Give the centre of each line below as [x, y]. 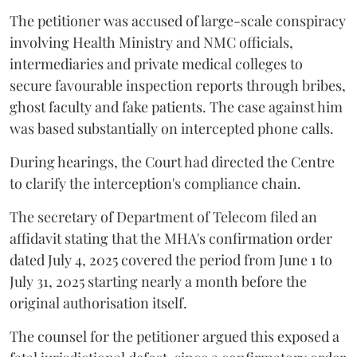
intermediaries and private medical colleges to [156, 64]
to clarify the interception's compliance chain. [155, 184]
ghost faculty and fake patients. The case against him [176, 107]
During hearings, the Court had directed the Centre [172, 162]
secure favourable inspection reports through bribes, [178, 86]
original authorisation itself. [98, 303]
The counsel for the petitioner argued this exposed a [175, 337]
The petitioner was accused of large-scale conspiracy [178, 21]
